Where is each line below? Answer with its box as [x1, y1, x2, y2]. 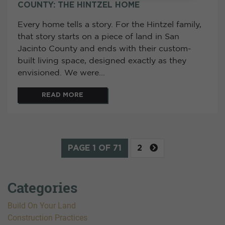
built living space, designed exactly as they [18, 57, 186, 65]
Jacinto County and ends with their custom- [18, 45, 191, 53]
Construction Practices [8, 213, 87, 223]
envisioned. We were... [18, 69, 105, 77]
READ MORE [42, 92, 83, 99]
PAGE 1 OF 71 [67, 144, 122, 153]
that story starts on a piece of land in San [18, 33, 179, 41]
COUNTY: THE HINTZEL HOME [18, 1, 140, 10]
